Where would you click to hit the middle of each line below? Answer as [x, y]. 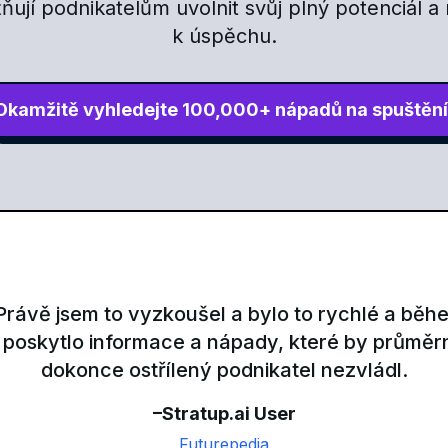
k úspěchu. [224, 36]
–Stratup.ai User [224, 414]
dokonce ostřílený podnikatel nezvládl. [224, 370]
